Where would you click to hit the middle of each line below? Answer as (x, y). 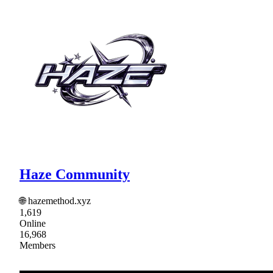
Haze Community (75, 175)
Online (33, 224)
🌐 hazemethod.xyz (55, 201)
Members (37, 246)
